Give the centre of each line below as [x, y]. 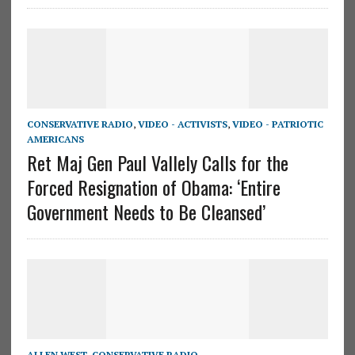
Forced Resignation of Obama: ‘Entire [153, 187]
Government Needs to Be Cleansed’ [146, 211]
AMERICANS [55, 139]
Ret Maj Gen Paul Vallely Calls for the [157, 162]
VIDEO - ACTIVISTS [182, 124]
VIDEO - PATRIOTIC [277, 124]
